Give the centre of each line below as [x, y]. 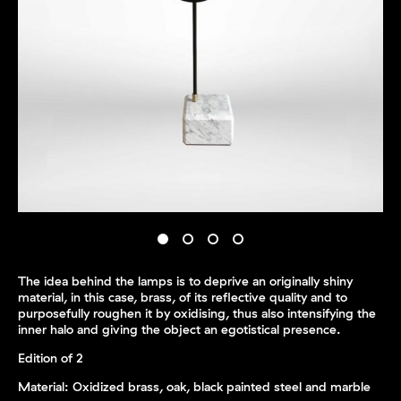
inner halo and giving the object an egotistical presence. [179, 330]
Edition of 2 [51, 358]
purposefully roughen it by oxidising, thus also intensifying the [197, 314]
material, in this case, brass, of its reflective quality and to [183, 298]
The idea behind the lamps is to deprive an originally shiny [185, 282]
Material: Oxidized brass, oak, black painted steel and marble [194, 387]
